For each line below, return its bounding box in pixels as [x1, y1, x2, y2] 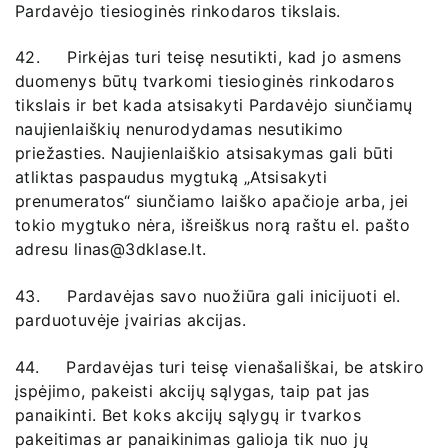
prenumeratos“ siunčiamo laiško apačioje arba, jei [15, 191, 409, 212]
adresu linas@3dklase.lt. [15, 239, 207, 260]
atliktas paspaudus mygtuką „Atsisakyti [15, 167, 328, 188]
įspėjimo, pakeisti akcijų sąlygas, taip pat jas [15, 380, 370, 401]
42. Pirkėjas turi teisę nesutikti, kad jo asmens [15, 47, 402, 68]
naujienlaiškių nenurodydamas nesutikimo [15, 119, 344, 140]
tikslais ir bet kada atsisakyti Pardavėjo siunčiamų [15, 95, 413, 116]
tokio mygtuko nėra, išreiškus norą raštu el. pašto [15, 215, 410, 236]
